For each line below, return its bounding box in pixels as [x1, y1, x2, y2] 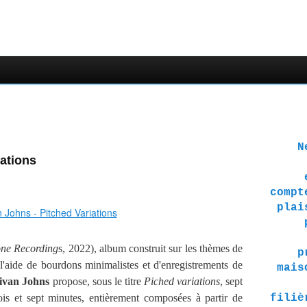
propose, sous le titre [49, 275, 144, 287]
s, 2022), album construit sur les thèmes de [58, 243, 243, 254]
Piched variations [143, 275, 220, 287]
